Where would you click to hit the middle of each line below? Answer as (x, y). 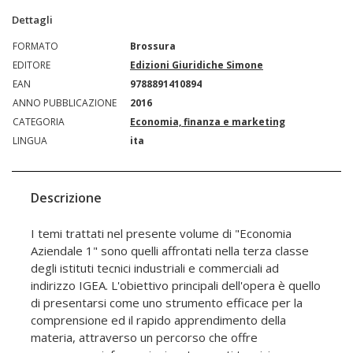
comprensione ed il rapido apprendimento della (158, 320)
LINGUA (30, 140)
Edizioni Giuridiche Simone (197, 65)
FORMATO (35, 46)
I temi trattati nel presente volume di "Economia (161, 233)
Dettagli (32, 19)
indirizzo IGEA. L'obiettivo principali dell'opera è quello (176, 285)
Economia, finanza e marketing (208, 121)
